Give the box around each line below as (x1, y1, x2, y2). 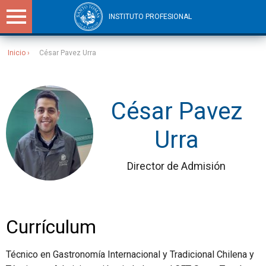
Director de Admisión (127, 160, 226, 172)
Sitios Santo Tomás (14, 59, 88, 69)
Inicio (8, 49, 26, 57)
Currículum (6, 216, 96, 238)
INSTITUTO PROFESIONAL (109, 12, 192, 21)
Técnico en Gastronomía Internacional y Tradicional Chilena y (6, 249, 254, 260)
